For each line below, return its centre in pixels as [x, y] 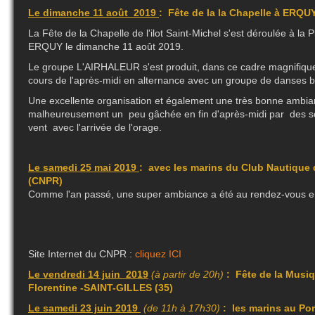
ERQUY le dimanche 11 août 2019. [106, 47]
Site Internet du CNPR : [82, 254]
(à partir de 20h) [187, 275]
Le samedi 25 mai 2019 [84, 168]
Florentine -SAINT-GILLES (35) [101, 288]
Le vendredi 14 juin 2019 [88, 275]
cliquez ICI [158, 254]
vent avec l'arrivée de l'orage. [95, 128]
